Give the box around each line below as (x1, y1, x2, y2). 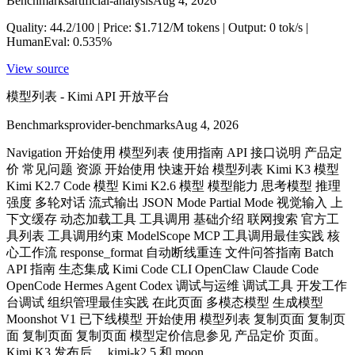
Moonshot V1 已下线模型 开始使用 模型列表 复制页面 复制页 (6, 311, 345, 326)
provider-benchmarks (69, 117, 175, 132)
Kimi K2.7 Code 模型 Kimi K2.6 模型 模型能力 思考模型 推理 (6, 178, 341, 193)
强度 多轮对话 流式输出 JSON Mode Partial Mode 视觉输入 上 (6, 195, 343, 209)
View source (6, 61, 69, 75)
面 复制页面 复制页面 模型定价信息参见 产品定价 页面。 (6, 328, 326, 342)
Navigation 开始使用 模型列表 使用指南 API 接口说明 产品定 (6, 145, 342, 159)
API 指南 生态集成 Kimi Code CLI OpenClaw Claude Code (6, 261, 319, 276)
